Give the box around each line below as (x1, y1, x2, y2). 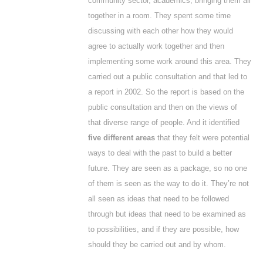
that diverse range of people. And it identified (88, 118, 240, 127)
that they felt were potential (155, 133, 249, 142)
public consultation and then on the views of (88, 103, 237, 112)
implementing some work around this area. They (88, 57, 251, 66)
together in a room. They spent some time (88, 11, 231, 20)
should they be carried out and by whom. (88, 240, 226, 249)
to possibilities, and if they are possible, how (88, 225, 239, 234)
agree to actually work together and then (88, 42, 224, 50)
